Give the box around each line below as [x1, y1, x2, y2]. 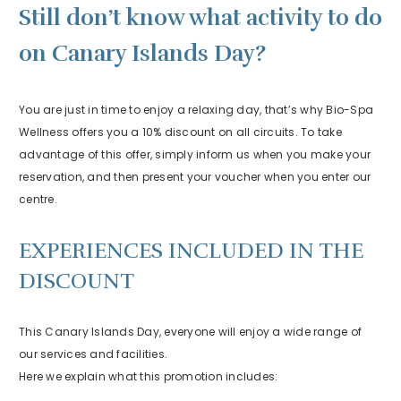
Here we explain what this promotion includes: [19, 368, 278, 384]
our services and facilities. [19, 346, 167, 362]
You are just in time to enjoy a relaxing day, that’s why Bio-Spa [19, 102, 373, 118]
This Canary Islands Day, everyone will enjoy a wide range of [19, 323, 362, 339]
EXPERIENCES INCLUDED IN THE [19, 236, 363, 264]
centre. [19, 192, 57, 208]
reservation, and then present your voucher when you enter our [19, 169, 371, 185]
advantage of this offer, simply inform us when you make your [19, 147, 371, 163]
